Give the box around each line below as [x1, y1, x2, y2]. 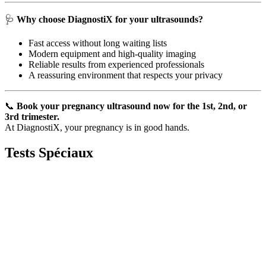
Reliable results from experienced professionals [28, 59, 204, 69]
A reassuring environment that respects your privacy [28, 69, 223, 80]
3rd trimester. [5, 111, 59, 122]
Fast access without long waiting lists [28, 37, 167, 48]
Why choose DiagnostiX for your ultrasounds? [17, 14, 203, 24]
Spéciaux [39, 144, 93, 160]
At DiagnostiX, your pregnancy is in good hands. [5, 122, 189, 132]
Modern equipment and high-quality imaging [28, 48, 196, 59]
